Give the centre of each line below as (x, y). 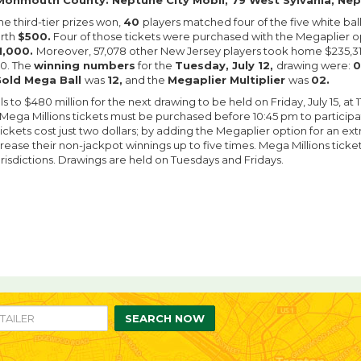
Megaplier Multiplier (228, 80)
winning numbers (85, 65)
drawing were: (315, 65)
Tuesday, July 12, (226, 65)
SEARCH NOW (165, 318)
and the (145, 80)
